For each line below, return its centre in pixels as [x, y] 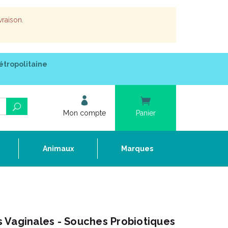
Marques [137, 149]
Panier [146, 113]
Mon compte [84, 113]
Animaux [58, 149]
